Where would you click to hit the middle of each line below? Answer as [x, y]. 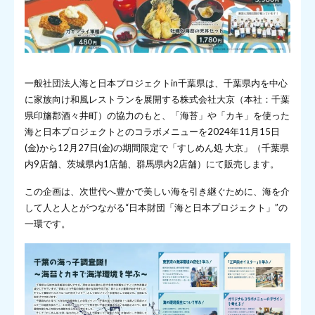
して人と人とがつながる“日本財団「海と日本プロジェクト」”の [156, 207]
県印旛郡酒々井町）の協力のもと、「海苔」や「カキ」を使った [157, 115]
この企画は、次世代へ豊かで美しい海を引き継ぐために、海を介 [157, 191]
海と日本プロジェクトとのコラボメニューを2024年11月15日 [152, 131]
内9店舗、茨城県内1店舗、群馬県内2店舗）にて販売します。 [152, 163]
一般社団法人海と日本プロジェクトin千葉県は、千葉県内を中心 [156, 83]
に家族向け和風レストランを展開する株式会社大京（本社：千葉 [157, 99]
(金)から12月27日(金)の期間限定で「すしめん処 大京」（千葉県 [157, 147]
